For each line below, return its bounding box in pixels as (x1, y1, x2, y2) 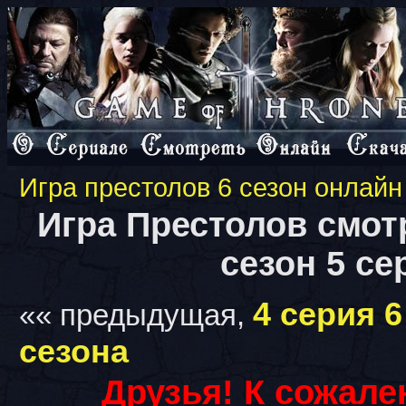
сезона (19, 333, 129, 370)
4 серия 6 (253, 296, 402, 333)
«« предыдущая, (19, 298, 253, 332)
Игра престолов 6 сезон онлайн (19, 173, 402, 202)
